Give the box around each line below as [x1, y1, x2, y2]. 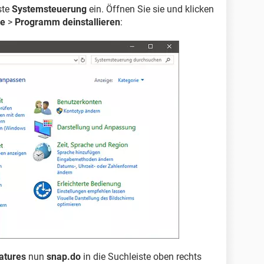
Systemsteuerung [12, 4, 87, 15]
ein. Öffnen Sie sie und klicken [87, 4, 214, 15]
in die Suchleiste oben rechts [81, 251, 202, 262]
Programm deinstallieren [15, 16, 120, 28]
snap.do [47, 251, 81, 262]
